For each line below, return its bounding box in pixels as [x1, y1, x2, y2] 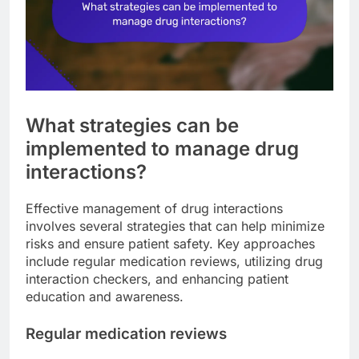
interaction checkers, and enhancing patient [26, 271, 288, 288]
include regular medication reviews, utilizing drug [26, 253, 323, 270]
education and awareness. [26, 288, 184, 305]
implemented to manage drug [26, 137, 299, 161]
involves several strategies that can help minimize [26, 218, 325, 235]
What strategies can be [26, 114, 239, 138]
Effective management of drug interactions [26, 200, 283, 217]
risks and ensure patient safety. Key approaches [26, 236, 315, 252]
